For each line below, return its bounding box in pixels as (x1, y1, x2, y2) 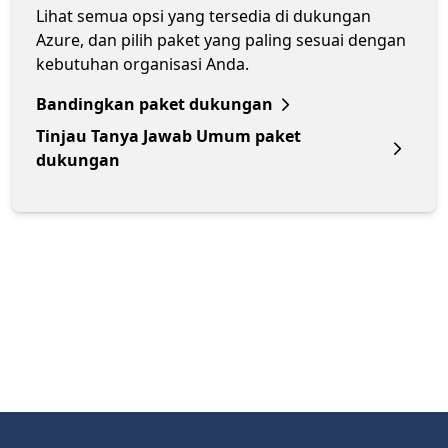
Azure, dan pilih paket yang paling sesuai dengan (36, 28, 406, 51)
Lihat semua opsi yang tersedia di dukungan (36, 4, 371, 27)
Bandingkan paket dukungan (36, 92, 273, 115)
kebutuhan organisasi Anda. (36, 52, 249, 75)
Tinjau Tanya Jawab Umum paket (36, 124, 301, 147)
